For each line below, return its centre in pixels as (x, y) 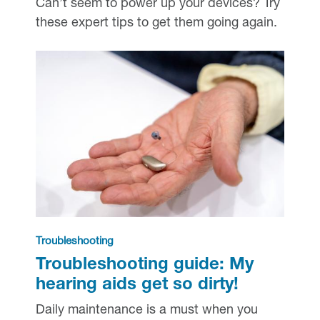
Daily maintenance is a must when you (146, 310)
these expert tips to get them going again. (156, 24)
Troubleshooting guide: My (144, 265)
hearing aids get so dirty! (137, 285)
